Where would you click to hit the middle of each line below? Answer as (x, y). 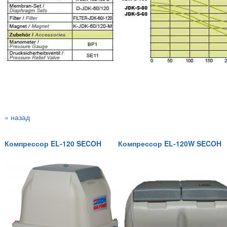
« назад (17, 117)
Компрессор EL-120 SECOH (53, 144)
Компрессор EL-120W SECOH (170, 144)
